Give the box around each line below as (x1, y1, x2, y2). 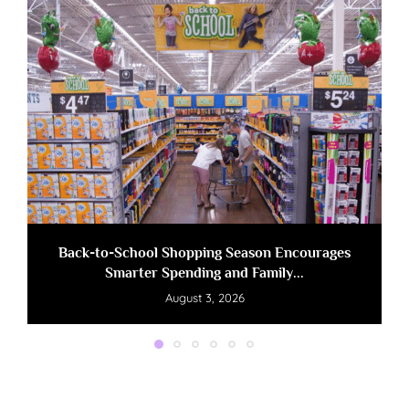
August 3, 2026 (164, 290, 245, 306)
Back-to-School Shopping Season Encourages (58, 245, 351, 262)
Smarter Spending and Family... (105, 265, 304, 282)
